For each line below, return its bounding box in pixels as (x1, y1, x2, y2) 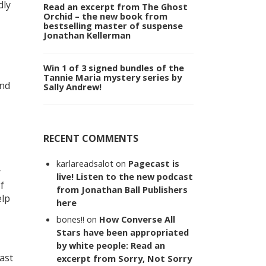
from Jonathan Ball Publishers (56, 183, 188, 196)
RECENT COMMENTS (43, 132, 138, 145)
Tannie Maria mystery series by (43, 71, 182, 84)
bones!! (56, 213, 85, 225)
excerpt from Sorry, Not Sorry (56, 252, 192, 264)
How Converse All (99, 213, 176, 225)
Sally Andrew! (43, 81, 102, 93)
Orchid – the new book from (43, 10, 167, 23)
